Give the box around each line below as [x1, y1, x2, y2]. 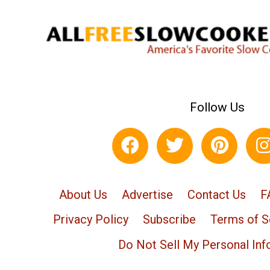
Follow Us [189, 99, 245, 115]
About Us [58, 187, 107, 202]
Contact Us [187, 187, 246, 202]
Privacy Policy [52, 212, 128, 227]
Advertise [121, 187, 173, 202]
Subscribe [142, 212, 196, 227]
